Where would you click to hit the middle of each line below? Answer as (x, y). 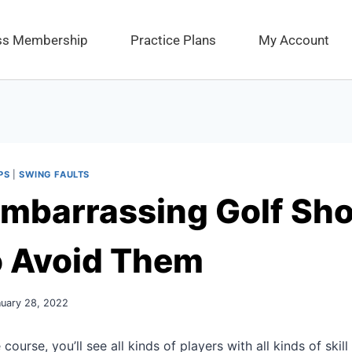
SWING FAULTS (54, 175)
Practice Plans (173, 40)
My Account (293, 40)
